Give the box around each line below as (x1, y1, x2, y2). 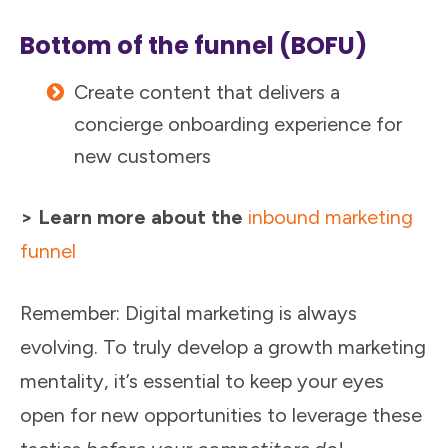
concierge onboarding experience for (74, 112, 402, 136)
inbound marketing (248, 205, 413, 229)
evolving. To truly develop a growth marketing (20, 335, 426, 359)
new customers (74, 144, 211, 168)
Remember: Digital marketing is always (20, 301, 357, 325)
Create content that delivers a (74, 80, 340, 104)
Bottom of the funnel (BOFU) (20, 29, 367, 62)
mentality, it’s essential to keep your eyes (20, 369, 384, 393)
